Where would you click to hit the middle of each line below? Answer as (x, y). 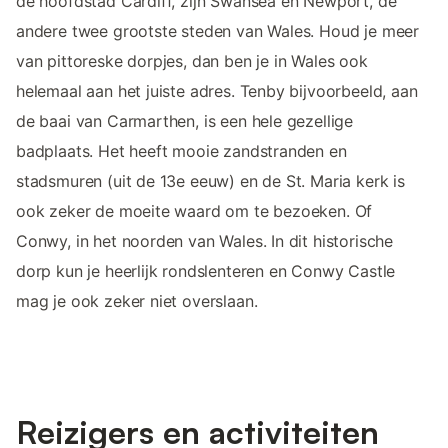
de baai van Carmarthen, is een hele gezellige (185, 121)
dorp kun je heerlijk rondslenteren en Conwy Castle (206, 271)
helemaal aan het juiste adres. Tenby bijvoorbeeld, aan (217, 91)
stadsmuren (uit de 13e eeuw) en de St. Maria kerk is (210, 181)
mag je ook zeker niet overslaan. (137, 301)
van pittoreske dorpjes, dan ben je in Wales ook (192, 61)
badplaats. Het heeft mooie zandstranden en (181, 151)
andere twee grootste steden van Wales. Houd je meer (218, 31)
